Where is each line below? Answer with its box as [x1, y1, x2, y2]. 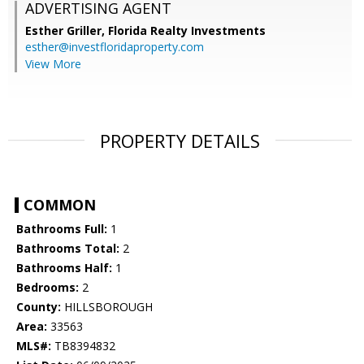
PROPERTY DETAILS [100, 128, 260, 154]
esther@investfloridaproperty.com [25, 39, 204, 55]
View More [25, 56, 81, 72]
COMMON [24, 195, 96, 215]
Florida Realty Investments [108, 23, 266, 39]
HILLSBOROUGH [61, 299, 153, 315]
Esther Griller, [25, 23, 108, 39]
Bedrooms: [16, 279, 79, 296]
